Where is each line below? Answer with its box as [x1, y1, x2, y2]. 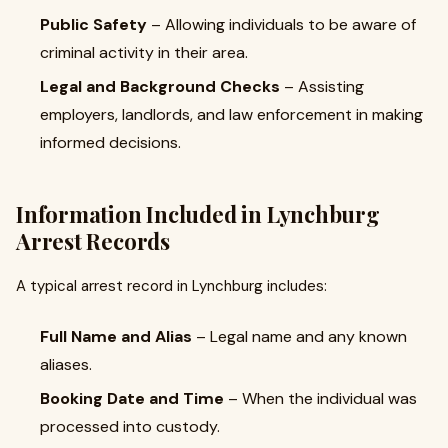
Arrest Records [16, 226, 170, 256]
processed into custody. [40, 416, 220, 437]
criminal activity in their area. [40, 42, 248, 63]
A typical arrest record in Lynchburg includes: [16, 276, 327, 296]
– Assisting [280, 76, 364, 97]
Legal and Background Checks [40, 76, 280, 97]
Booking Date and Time [40, 388, 224, 409]
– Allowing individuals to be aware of [147, 14, 416, 35]
